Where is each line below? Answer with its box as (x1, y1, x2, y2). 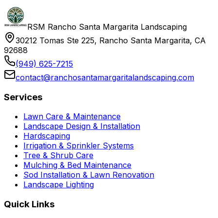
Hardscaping (23, 131, 70, 141)
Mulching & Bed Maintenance (23, 160, 131, 170)
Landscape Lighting (23, 180, 94, 190)
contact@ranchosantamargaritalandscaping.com (16, 72, 194, 82)
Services (4, 91, 42, 103)
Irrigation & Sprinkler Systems (23, 141, 134, 151)
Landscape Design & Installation (23, 121, 140, 131)
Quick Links (4, 199, 54, 210)
